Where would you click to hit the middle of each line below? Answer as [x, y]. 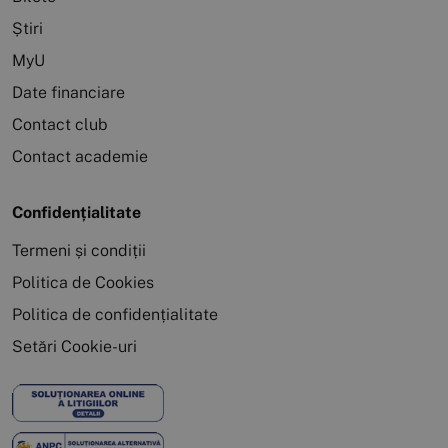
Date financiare [68, 93]
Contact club [60, 125]
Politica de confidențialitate [115, 315]
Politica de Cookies [83, 283]
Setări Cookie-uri [74, 347]
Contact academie [80, 157]
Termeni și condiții [79, 251]
